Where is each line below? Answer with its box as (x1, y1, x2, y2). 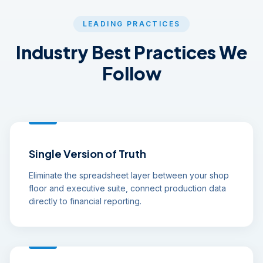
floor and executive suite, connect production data (29, 183, 226, 193)
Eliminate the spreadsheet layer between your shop (29, 170, 229, 180)
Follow (102, 62, 161, 85)
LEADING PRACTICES (82, 19, 181, 28)
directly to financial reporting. (29, 196, 141, 206)
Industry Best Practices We (16, 41, 247, 63)
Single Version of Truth (29, 147, 146, 160)
